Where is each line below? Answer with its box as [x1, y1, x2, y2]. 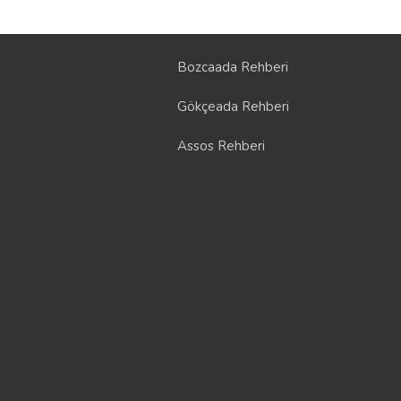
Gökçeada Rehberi [176, 97, 289, 115]
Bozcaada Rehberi [176, 57, 288, 76]
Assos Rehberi [176, 136, 265, 155]
